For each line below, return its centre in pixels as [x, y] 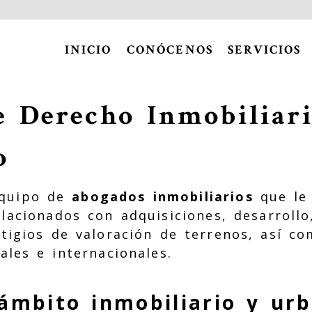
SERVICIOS [265, 49]
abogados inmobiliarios [163, 196]
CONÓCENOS [170, 49]
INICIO [88, 49]
